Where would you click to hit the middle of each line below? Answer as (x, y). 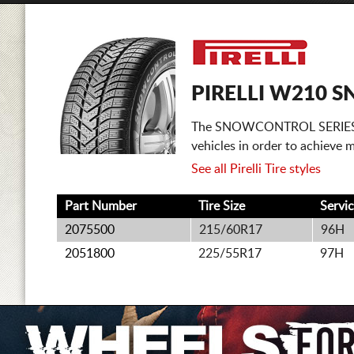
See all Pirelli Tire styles (256, 169)
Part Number (101, 206)
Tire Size (222, 206)
